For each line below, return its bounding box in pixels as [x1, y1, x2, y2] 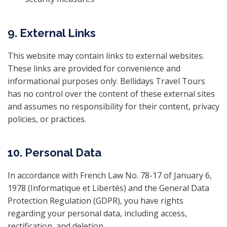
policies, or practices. [8, 113, 86, 125]
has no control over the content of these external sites [8, 88, 215, 99]
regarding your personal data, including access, [8, 208, 187, 219]
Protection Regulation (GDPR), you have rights [8, 195, 183, 206]
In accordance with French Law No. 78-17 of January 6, [8, 170, 212, 181]
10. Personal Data [8, 146, 101, 159]
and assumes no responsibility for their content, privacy [8, 101, 219, 112]
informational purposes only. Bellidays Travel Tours [8, 75, 205, 87]
